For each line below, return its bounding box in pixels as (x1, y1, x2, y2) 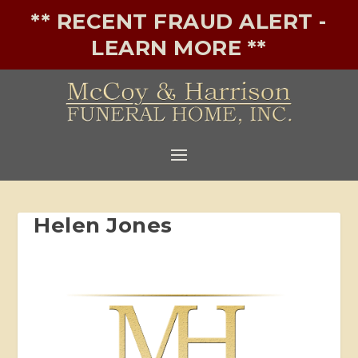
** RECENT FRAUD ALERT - (31, 9, 327, 34)
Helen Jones (34, 212, 173, 238)
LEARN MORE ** (91, 35, 267, 61)
